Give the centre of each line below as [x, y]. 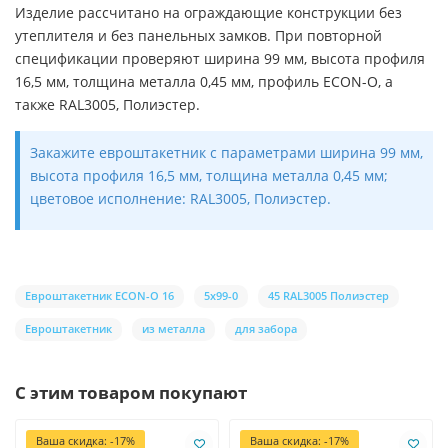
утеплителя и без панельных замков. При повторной [198, 35]
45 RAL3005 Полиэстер [328, 295]
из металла [173, 328]
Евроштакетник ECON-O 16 [99, 295]
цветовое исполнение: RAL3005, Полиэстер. [180, 198]
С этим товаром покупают [131, 392]
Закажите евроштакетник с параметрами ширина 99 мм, [226, 152]
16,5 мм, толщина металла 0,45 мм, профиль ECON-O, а [204, 81]
